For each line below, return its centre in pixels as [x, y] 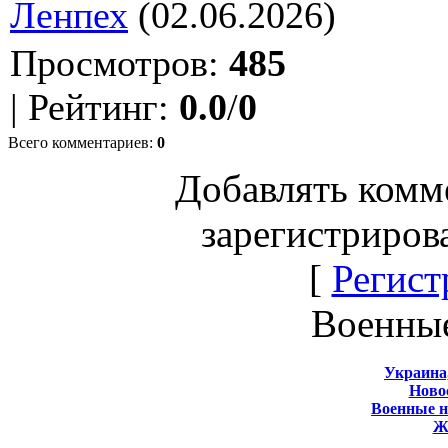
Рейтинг [93, 106]
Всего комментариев [78, 142]
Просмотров [109, 62]
